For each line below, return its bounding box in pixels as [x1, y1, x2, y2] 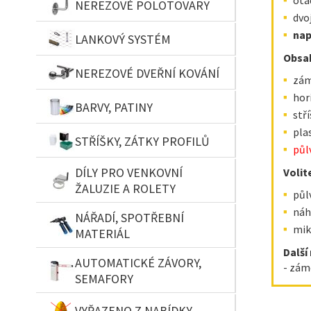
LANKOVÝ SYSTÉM [75, 31, 171, 47]
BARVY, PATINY [75, 99, 153, 115]
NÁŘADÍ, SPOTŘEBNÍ [75, 210, 184, 226]
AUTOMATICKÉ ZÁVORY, [75, 255, 201, 271]
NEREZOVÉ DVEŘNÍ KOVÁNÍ [75, 65, 219, 81]
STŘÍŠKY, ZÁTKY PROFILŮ [75, 133, 210, 149]
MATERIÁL [75, 226, 130, 242]
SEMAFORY [75, 271, 133, 287]
